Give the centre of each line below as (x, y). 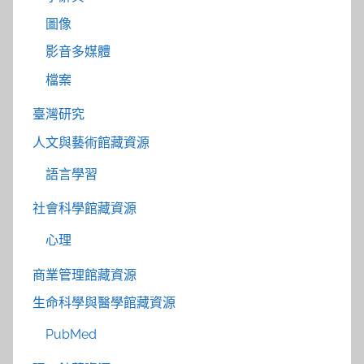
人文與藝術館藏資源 (91, 142)
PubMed (71, 335)
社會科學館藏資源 (84, 209)
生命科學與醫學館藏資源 (104, 303)
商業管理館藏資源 (84, 275)
